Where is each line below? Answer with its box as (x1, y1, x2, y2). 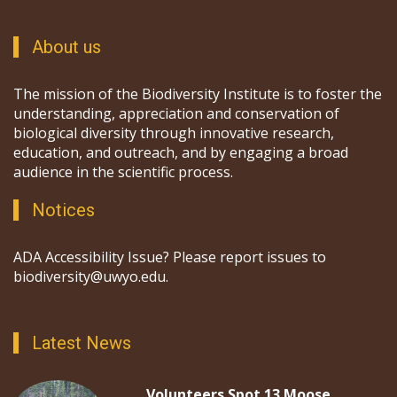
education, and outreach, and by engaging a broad (13, 143, 348, 163)
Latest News (32, 332, 131, 354)
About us (32, 36, 101, 58)
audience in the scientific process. (13, 162, 233, 183)
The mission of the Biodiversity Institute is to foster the (13, 84, 382, 105)
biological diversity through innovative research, (13, 123, 334, 144)
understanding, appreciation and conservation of (13, 104, 339, 124)
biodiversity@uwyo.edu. (13, 267, 168, 287)
